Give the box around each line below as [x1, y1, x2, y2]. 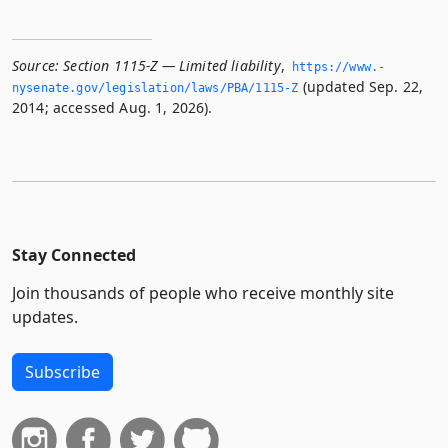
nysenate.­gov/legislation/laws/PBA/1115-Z [12, 80, 299, 95]
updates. [12, 305, 78, 328]
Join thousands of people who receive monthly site [12, 281, 394, 304]
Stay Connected [12, 243, 136, 266]
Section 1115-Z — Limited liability [63, 55, 281, 75]
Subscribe [25, 360, 100, 383]
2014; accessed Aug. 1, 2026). [12, 97, 213, 117]
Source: [12, 55, 60, 75]
